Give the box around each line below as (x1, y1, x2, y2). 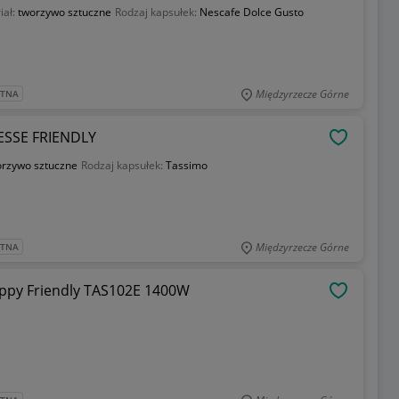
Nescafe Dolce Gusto (199, 4, 304, 20)
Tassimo (165, 158, 208, 173)
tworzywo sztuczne (17, 4, 111, 20)
